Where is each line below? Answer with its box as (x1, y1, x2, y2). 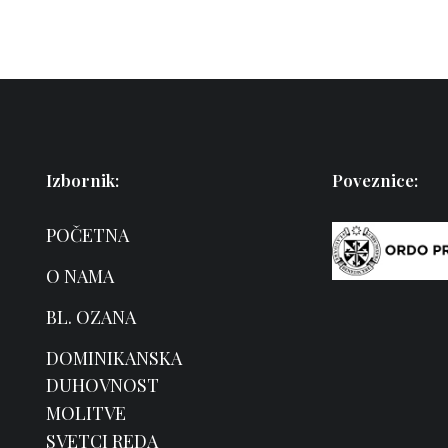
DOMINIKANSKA (46, 346, 182, 370)
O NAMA (46, 264, 114, 288)
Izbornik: (46, 169, 119, 191)
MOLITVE (46, 401, 126, 425)
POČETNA (46, 223, 129, 247)
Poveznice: (332, 169, 418, 191)
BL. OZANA (46, 305, 136, 329)
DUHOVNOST (46, 373, 159, 397)
